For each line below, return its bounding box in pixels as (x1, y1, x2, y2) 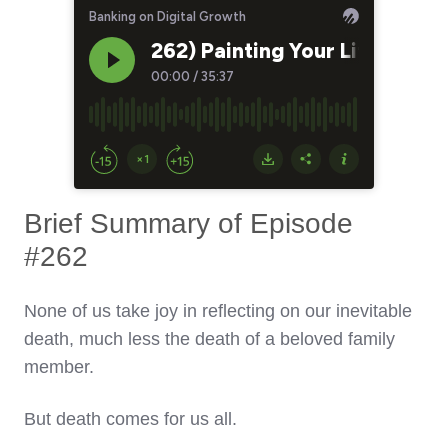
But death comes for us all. (24, 409, 237, 430)
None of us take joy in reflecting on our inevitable (24, 301, 412, 322)
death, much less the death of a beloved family (24, 329, 395, 350)
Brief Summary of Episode (24, 208, 353, 240)
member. (24, 357, 94, 378)
